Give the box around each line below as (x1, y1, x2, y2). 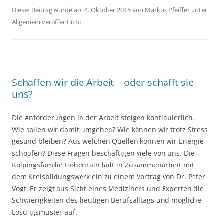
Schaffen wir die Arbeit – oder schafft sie (12, 76, 193, 89)
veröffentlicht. (40, 17, 83, 27)
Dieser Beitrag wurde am (12, 5, 84, 15)
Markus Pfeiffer (145, 5, 190, 15)
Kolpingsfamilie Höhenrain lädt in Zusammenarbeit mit (12, 160, 194, 170)
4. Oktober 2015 (84, 5, 131, 15)
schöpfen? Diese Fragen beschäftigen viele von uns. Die (12, 148, 194, 158)
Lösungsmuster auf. (12, 207, 77, 217)
